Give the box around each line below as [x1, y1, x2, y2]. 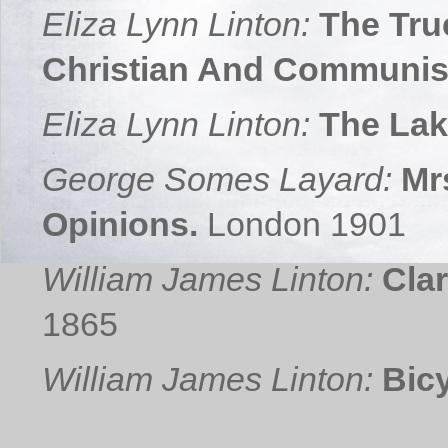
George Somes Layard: [42, 160, 392, 198]
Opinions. [42, 205, 198, 243]
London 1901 [207, 205, 406, 243]
